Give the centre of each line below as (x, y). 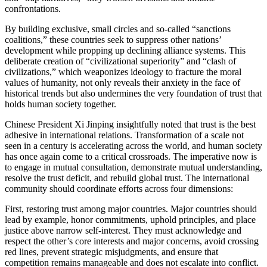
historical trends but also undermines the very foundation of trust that (133, 93)
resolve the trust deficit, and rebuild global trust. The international (127, 178)
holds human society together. (60, 104)
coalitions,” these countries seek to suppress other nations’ (113, 39)
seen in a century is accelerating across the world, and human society (133, 145)
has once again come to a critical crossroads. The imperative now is (131, 156)
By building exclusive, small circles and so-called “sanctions (118, 29)
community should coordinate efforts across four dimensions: (119, 188)
